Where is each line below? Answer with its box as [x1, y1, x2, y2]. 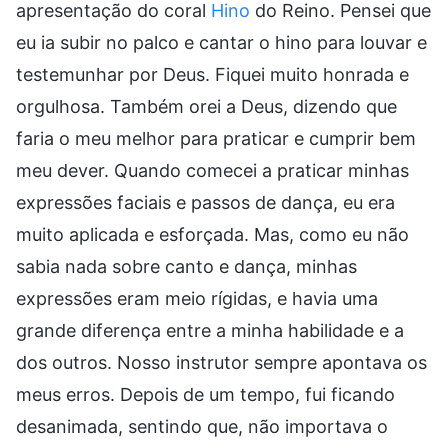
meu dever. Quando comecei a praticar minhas [16, 159, 409, 181]
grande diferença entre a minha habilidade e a [16, 319, 404, 341]
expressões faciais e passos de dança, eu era [16, 191, 395, 213]
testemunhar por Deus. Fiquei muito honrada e [16, 63, 409, 85]
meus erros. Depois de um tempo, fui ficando [16, 383, 395, 405]
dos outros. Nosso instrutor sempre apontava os [16, 351, 427, 373]
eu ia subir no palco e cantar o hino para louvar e [16, 31, 427, 53]
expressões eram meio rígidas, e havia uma [16, 287, 378, 309]
